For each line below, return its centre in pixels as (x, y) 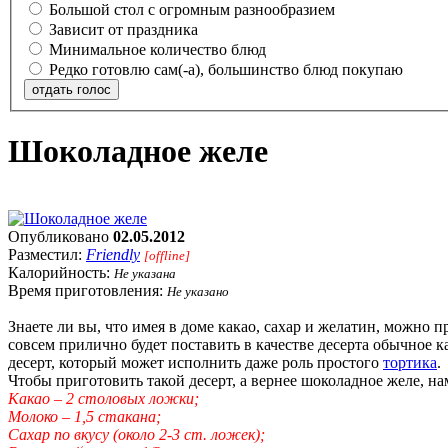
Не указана (145, 273)
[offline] (167, 255)
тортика (410, 362)
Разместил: (47, 254)
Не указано (198, 291)
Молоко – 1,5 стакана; (84, 416)
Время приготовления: (87, 290)
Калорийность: (61, 272)
